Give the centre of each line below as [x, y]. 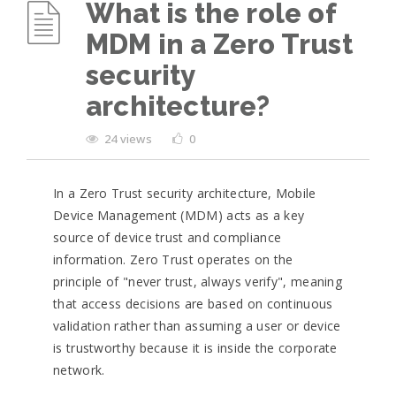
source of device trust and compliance [168, 237]
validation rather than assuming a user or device [197, 326]
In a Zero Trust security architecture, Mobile [185, 193]
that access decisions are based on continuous [193, 304]
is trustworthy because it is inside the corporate [195, 348]
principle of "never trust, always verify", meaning [198, 282]
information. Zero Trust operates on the [173, 259]
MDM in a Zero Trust [219, 44]
